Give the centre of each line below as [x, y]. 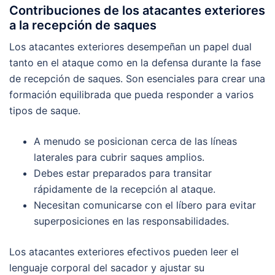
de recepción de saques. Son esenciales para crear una [137, 79]
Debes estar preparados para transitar [123, 173]
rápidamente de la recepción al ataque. [125, 189]
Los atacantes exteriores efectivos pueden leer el [124, 252]
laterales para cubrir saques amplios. [119, 157]
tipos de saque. [45, 111]
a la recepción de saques [83, 25]
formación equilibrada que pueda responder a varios [131, 95]
